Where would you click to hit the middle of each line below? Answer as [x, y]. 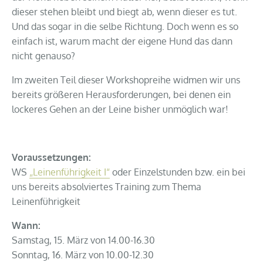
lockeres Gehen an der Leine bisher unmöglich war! [120, 109]
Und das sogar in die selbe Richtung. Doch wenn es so [125, 27]
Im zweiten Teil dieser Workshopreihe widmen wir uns [126, 80]
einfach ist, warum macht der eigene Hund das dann [122, 41]
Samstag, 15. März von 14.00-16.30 [83, 240]
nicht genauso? [43, 56]
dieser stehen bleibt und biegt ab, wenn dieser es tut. [124, 12]
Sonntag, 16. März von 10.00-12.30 [83, 255]
